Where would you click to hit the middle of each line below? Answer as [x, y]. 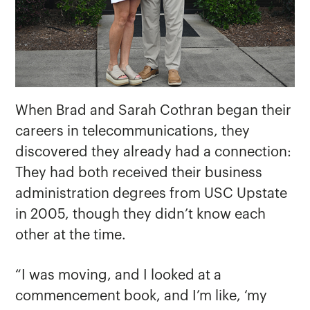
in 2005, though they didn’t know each [141, 215]
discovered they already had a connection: [154, 153]
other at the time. [71, 236]
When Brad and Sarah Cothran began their [154, 111]
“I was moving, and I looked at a [119, 276]
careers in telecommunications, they [133, 132]
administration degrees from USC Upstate [152, 194]
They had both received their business [139, 173]
